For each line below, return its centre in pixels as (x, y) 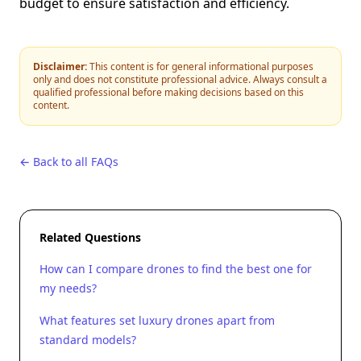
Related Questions (90, 237)
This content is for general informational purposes (200, 66)
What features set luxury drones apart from (157, 320)
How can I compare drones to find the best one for (176, 269)
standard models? (88, 340)
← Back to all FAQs (69, 162)
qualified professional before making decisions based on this (168, 92)
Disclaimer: (60, 66)
